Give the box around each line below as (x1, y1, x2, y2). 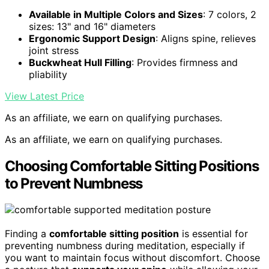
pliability (29, 68, 67, 80)
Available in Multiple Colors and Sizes (29, 8, 203, 20)
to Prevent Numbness (5, 174, 143, 192)
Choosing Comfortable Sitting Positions (5, 157, 259, 175)
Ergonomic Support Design (29, 32, 156, 44)
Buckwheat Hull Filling (29, 56, 131, 68)
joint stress (29, 44, 79, 56)
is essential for (179, 228, 248, 240)
